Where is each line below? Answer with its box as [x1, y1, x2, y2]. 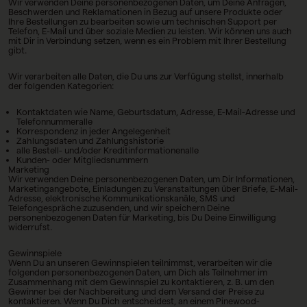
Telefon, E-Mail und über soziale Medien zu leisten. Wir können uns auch [8, 26, 292, 36]
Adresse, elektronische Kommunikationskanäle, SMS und [8, 193, 235, 203]
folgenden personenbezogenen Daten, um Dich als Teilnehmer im [8, 267, 267, 277]
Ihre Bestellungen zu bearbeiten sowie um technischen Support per [8, 16, 277, 26]
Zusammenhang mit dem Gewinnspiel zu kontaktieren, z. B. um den [8, 277, 274, 286]
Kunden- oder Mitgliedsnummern [16, 155, 148, 164]
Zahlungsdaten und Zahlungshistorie [16, 136, 164, 145]
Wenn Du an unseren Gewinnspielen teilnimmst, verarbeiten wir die [8, 258, 272, 267]
